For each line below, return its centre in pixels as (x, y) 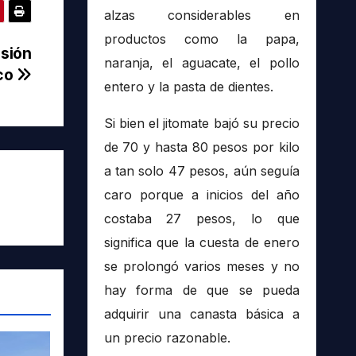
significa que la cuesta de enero (201, 243)
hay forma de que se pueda (201, 290)
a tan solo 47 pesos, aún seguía (201, 171)
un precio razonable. (167, 338)
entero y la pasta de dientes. (188, 87)
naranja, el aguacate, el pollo (201, 63)
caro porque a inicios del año (201, 195)
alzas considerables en (201, 15)
